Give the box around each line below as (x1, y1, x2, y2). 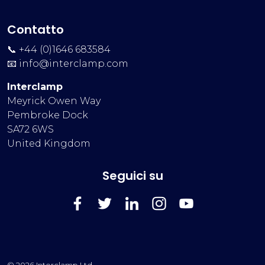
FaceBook (76, 221, 127, 232)
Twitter (104, 221, 139, 232)
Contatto (7, 21, 64, 38)
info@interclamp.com (19, 58, 129, 69)
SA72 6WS (7, 124, 54, 135)
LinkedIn (131, 221, 176, 232)
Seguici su (102, 167, 163, 184)
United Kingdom (7, 138, 91, 149)
